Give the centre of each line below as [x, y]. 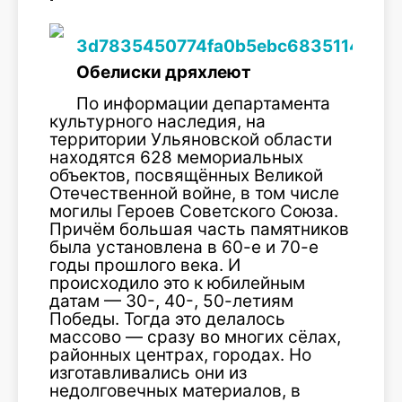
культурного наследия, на [157, 122]
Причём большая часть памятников [199, 229]
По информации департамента [203, 104]
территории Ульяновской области [191, 140]
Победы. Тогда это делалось [167, 319]
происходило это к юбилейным [177, 283]
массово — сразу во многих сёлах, [195, 337]
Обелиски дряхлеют [164, 72]
